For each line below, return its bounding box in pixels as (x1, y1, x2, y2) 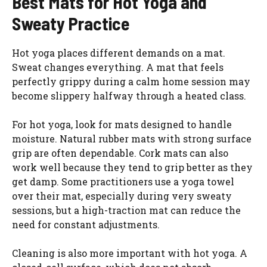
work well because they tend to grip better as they (12, 160, 253, 173)
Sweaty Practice (12, 12, 129, 34)
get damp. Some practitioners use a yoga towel (12, 175, 234, 188)
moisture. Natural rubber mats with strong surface (12, 132, 252, 145)
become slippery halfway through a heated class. (12, 89, 246, 102)
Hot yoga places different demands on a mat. (12, 46, 225, 59)
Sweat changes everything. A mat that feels (12, 60, 223, 73)
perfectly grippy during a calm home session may (12, 74, 250, 88)
